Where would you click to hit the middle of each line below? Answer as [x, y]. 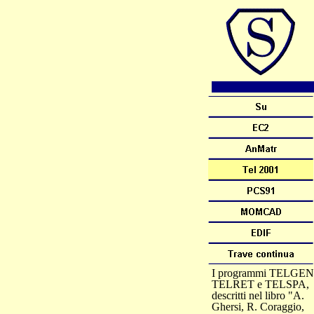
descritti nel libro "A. [258, 295]
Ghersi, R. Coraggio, [258, 307]
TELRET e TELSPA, [260, 284]
